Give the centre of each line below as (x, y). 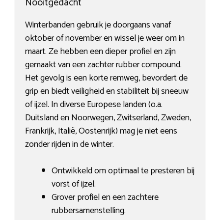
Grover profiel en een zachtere (105, 198)
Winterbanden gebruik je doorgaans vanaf (98, 25)
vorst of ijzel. (74, 184)
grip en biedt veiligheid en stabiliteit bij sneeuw (107, 92)
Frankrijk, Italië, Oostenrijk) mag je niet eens (101, 131)
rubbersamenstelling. (89, 211)
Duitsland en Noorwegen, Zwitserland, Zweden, (108, 118)
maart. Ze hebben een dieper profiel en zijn (100, 52)
